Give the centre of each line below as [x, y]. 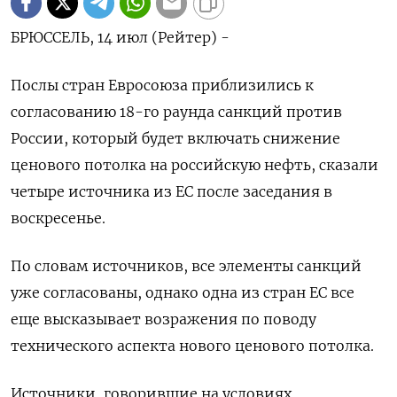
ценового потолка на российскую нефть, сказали [195, 164]
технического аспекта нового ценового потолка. [192, 345]
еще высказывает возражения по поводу [163, 319]
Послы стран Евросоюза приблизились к [162, 85]
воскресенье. [58, 218]
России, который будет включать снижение [175, 138]
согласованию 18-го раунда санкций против [176, 111]
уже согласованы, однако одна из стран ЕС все [183, 292]
